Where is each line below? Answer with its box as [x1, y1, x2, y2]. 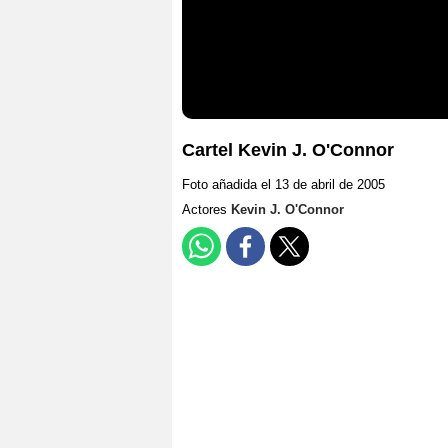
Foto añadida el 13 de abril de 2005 [182, 177, 385, 193]
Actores [182, 202, 231, 218]
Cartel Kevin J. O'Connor [182, 140, 394, 161]
